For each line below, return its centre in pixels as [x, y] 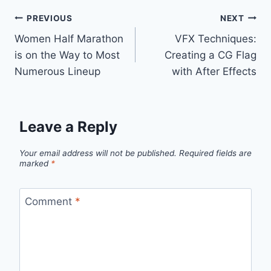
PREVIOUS [50, 18]
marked [35, 163]
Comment [50, 202]
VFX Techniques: [216, 39]
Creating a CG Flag [211, 55]
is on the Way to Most [67, 55]
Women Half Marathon [69, 39]
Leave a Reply [68, 126]
